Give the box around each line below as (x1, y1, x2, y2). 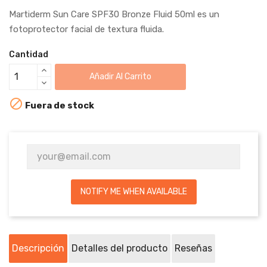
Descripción (12, 242, 64, 254)
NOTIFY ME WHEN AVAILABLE (80, 186, 187, 197)
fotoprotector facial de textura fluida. (9, 23, 164, 35)
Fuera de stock (23, 100, 94, 111)
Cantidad (9, 49, 48, 60)
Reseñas (175, 242, 212, 254)
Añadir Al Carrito (89, 72, 152, 82)
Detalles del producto (72, 242, 167, 254)
